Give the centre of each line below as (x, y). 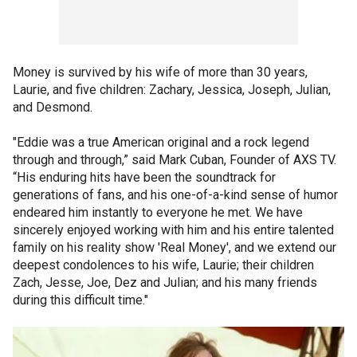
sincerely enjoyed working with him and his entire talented (173, 229)
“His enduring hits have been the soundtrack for (144, 177)
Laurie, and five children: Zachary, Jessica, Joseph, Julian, (172, 89)
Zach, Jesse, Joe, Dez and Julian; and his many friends (165, 282)
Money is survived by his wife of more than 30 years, (160, 72)
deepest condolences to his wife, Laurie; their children (163, 265)
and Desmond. (53, 107)
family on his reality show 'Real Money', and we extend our (175, 247)
